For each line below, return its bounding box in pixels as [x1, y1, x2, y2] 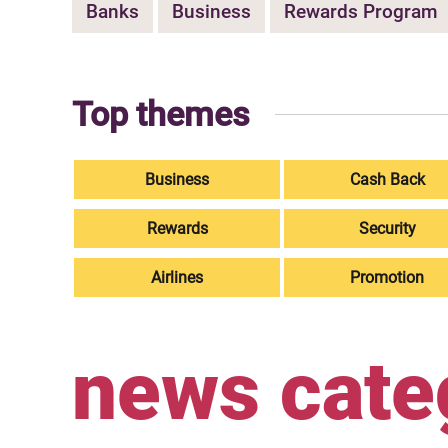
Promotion [350, 267, 424, 287]
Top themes [72, 93, 250, 134]
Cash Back [349, 169, 425, 189]
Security [358, 218, 416, 238]
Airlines [151, 267, 203, 287]
